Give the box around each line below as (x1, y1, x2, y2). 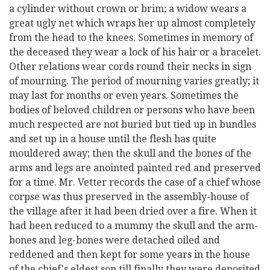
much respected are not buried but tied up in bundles (9, 119, 256, 130)
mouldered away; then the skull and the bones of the (9, 148, 251, 159)
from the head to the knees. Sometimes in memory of (9, 32, 253, 43)
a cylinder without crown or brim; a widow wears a (9, 3, 246, 14)
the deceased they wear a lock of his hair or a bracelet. (9, 46, 261, 58)
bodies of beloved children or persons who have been (9, 104, 255, 116)
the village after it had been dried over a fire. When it (9, 206, 257, 217)
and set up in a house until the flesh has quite (9, 133, 216, 145)
